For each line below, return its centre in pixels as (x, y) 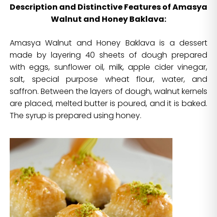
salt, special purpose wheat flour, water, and (108, 79)
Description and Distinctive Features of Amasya (108, 7)
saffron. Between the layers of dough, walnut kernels (108, 91)
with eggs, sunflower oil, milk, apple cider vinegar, (108, 67)
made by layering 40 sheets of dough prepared (108, 55)
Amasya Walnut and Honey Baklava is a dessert (108, 43)
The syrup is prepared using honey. (76, 116)
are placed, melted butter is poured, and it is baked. (108, 103)
